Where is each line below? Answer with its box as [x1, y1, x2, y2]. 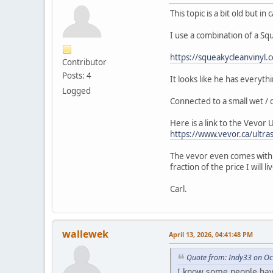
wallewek [62, 227, 108, 241]
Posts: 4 [62, 69, 91, 81]
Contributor [62, 56, 107, 68]
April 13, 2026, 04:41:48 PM [169, 229, 253, 239]
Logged [62, 85, 91, 96]
